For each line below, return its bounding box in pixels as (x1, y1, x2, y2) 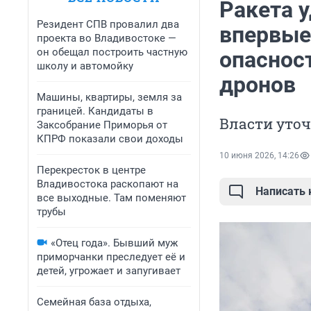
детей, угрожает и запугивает (37, 264, 180, 277)
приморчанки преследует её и (37, 251, 185, 263)
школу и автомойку (37, 60, 133, 72)
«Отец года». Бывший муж (51, 237, 178, 249)
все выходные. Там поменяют (37, 192, 186, 204)
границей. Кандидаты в (37, 105, 153, 117)
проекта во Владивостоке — (37, 32, 176, 44)
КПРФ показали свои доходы (37, 133, 183, 145)
